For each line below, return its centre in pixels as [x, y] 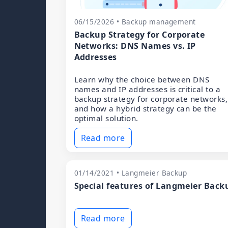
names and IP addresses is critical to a [147, 89]
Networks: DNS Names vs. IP [135, 46]
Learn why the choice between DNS [142, 79]
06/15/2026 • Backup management [135, 22]
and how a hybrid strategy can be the [145, 108]
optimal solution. [106, 118]
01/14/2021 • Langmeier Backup [131, 173]
